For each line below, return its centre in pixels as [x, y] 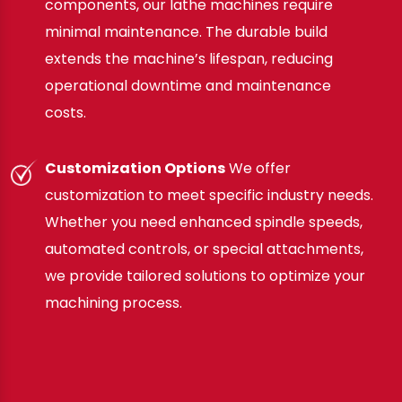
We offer [258, 168]
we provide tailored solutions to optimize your [205, 275]
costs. [66, 112]
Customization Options [135, 168]
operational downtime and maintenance [188, 85]
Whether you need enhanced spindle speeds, [204, 222]
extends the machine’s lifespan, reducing [189, 58]
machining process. [114, 302]
